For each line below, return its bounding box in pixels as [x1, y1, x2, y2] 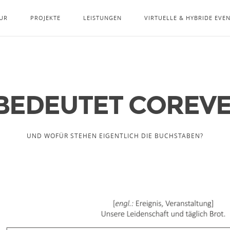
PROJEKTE [30, 14, 61, 22]
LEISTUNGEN [83, 14, 122, 22]
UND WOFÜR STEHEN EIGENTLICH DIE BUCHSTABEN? [26, 131, 203, 140]
